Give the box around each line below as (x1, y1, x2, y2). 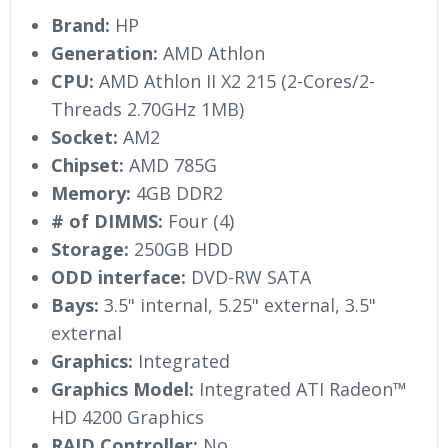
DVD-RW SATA (186, 264, 311, 289)
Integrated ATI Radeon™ (194, 376, 407, 401)
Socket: (51, 124, 118, 149)
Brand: (51, 12, 110, 37)
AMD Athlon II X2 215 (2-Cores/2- (94, 68, 375, 93)
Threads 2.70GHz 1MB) (51, 96, 244, 121)
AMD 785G (124, 152, 217, 177)
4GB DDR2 (131, 180, 223, 205)
